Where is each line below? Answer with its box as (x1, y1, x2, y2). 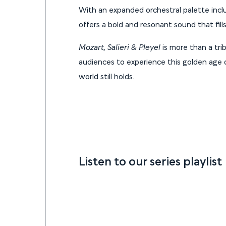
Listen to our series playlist (79, 151, 222, 169)
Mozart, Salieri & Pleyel (79, 41, 162, 52)
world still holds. (79, 70, 134, 82)
